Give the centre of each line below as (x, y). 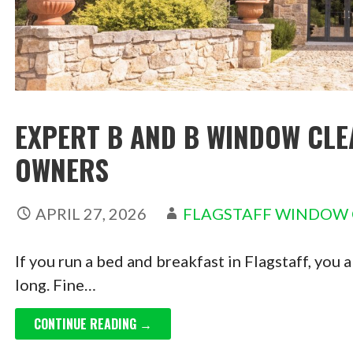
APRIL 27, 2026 (91, 213)
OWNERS (61, 169)
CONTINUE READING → (93, 323)
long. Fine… (55, 284)
